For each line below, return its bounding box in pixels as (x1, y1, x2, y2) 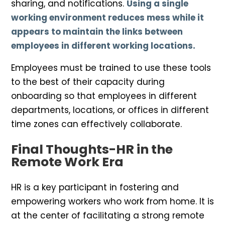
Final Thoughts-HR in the (11, 141, 173, 159)
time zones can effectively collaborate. (11, 118, 182, 131)
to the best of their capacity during (11, 76, 165, 88)
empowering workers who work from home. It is (11, 195, 214, 208)
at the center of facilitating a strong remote (11, 209, 204, 222)
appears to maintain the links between (11, 26, 183, 38)
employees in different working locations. (11, 40, 195, 52)
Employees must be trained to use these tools (11, 62, 211, 74)
